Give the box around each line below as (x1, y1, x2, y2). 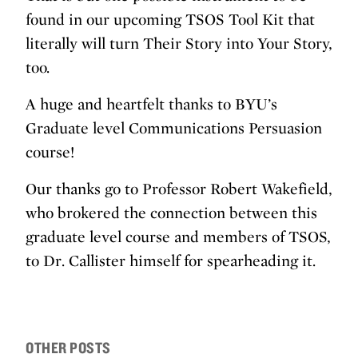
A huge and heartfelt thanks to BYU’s (26, 94, 277, 114)
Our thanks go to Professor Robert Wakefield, (26, 179, 332, 199)
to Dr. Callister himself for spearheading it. (26, 251, 316, 271)
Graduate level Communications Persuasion (26, 118, 322, 138)
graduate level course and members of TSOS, (26, 227, 331, 247)
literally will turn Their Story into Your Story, (26, 34, 332, 54)
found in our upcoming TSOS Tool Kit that (26, 10, 315, 30)
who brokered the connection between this (26, 203, 317, 223)
